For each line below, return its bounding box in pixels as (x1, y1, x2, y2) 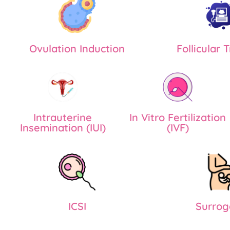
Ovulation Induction (29, 42, 125, 55)
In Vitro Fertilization (129, 111, 226, 124)
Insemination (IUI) (20, 121, 106, 135)
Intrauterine (33, 111, 92, 124)
